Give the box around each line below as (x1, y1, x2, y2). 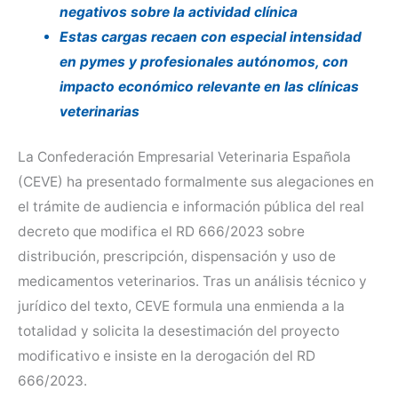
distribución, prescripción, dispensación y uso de (18, 247, 336, 265)
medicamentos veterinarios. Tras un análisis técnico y (18, 272, 367, 290)
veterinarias (59, 102, 139, 120)
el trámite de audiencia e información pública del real (18, 197, 364, 215)
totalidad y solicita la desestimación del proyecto (18, 322, 339, 339)
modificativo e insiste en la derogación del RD (18, 346, 315, 364)
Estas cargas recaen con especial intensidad (59, 28, 362, 45)
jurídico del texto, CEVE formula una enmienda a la (18, 297, 345, 314)
